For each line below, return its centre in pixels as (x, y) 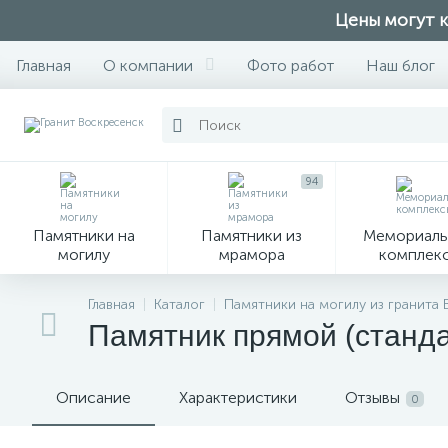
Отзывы (372, 397)
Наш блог (400, 65)
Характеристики (238, 397)
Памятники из (251, 235)
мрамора (251, 254)
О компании (148, 65)
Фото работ (290, 65)
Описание (93, 397)
